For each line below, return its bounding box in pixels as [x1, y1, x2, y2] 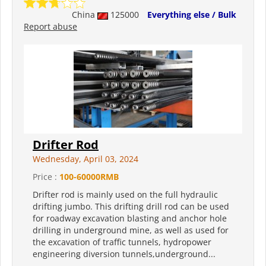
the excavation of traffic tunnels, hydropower [33, 236, 211, 248]
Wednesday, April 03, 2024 [33, 153, 138, 165]
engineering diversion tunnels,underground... [33, 248, 216, 260]
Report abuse [24, 21, 77, 33]
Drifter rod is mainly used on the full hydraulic [33, 189, 218, 201]
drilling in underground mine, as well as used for [33, 224, 229, 236]
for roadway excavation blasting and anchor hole [33, 213, 227, 224]
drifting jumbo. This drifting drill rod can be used [33, 201, 229, 213]
